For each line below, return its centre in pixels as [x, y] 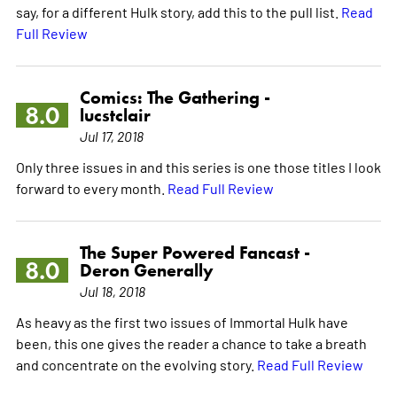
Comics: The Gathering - [175, 97]
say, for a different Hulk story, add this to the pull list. [178, 11]
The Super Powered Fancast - [195, 252]
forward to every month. [91, 187]
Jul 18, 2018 [112, 290]
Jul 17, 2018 [111, 135]
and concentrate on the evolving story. [136, 364]
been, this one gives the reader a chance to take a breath [191, 343]
